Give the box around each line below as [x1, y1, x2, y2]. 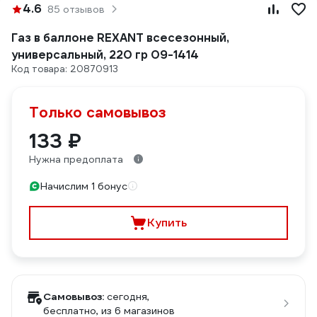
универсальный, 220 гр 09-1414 [11, 47, 199, 62]
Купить [147, 215, 187, 230]
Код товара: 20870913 [11, 63, 118, 75]
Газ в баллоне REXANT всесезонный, [11, 30, 229, 45]
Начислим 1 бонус [40, 180, 127, 192]
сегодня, [107, 290, 149, 303]
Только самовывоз [29, 103, 166, 122]
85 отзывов [47, 3, 105, 16]
